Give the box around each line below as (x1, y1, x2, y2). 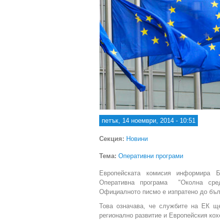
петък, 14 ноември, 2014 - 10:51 (102, 116, 195, 124)
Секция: (99, 135, 126, 142)
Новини (126, 135, 148, 142)
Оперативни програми (118, 152, 183, 160)
